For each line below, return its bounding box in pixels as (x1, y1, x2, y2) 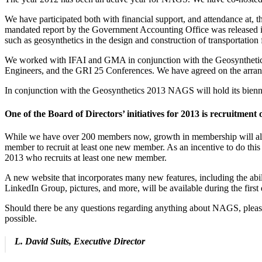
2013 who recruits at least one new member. (5, 152, 167, 163)
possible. (5, 213, 37, 223)
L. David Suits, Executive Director (15, 236, 145, 247)
